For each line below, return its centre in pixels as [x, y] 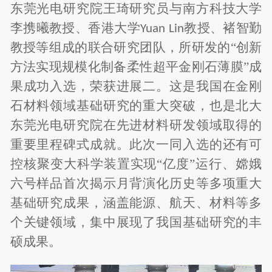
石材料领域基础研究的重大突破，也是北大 [136, 105]
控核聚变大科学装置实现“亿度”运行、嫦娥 [136, 164]
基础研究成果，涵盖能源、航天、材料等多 [136, 202]
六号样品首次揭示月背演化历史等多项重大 [136, 183]
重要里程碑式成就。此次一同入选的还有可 [136, 144]
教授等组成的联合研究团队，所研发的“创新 [136, 47]
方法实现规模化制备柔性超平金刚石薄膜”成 [136, 66]
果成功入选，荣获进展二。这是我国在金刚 [136, 86]
